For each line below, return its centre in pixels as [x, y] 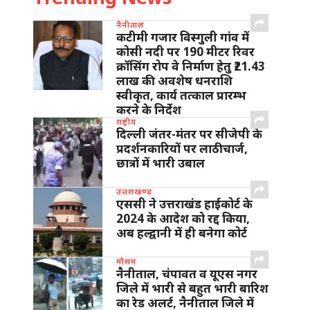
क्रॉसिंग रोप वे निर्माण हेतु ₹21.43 [191, 66]
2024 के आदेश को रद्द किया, [183, 218]
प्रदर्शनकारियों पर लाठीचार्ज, [182, 148]
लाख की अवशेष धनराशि [174, 81]
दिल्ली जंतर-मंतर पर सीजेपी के [189, 134]
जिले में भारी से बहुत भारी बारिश [192, 288]
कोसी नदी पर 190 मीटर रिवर [185, 52]
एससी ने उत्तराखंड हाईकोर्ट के [184, 204]
